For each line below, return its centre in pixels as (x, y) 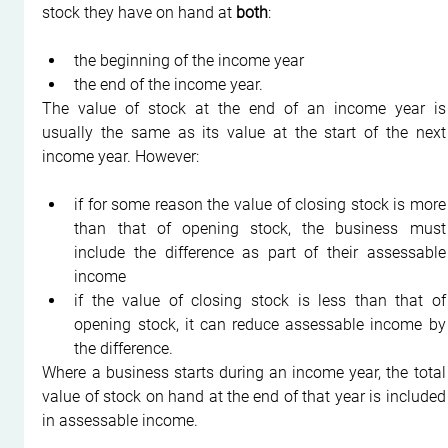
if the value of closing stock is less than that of (260, 300)
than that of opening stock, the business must (260, 228)
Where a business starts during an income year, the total (244, 372)
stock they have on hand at (139, 12)
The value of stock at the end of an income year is (244, 108)
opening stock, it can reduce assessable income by (260, 324)
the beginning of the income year (189, 60)
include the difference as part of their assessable (260, 252)
